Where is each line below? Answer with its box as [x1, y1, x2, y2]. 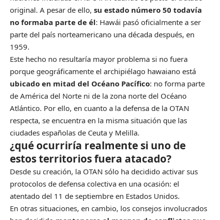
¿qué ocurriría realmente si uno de [10, 138, 186, 152]
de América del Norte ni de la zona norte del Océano [10, 90, 187, 101]
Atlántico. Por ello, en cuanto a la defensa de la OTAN [10, 103, 189, 113]
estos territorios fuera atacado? [10, 151, 171, 165]
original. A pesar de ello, [10, 4, 94, 15]
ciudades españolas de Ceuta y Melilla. [10, 127, 141, 137]
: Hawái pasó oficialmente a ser [96, 17, 201, 27]
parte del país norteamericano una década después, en [10, 29, 194, 39]
